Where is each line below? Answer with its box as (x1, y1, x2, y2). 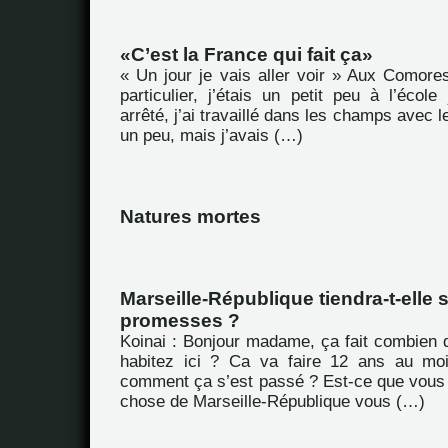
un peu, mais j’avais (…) (120, 126, 303, 145)
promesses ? (120, 310, 240, 331)
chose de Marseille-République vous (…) (120, 392, 425, 411)
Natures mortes (120, 206, 261, 227)
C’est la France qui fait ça (131, 44, 362, 65)
